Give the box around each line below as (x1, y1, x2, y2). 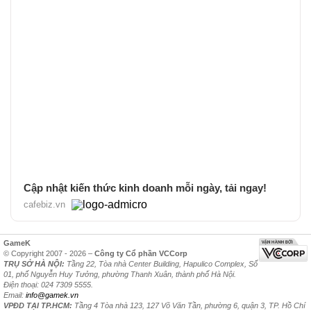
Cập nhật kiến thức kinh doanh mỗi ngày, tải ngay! (24, 181, 267, 194)
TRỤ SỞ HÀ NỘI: (3, 259, 65, 268)
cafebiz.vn (24, 199, 65, 210)
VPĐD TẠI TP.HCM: (3, 301, 72, 310)
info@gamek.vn (26, 290, 78, 299)
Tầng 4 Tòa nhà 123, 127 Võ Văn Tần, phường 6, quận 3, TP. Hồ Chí (72, 301, 305, 310)
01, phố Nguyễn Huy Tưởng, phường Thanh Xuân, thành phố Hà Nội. (3, 269, 236, 278)
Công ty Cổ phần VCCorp (94, 249, 187, 258)
